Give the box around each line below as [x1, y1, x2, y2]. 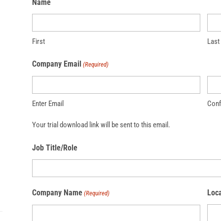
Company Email [32, 59, 81, 69]
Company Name [32, 188, 82, 198]
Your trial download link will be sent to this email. [32, 120, 170, 130]
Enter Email [32, 99, 64, 109]
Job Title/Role [32, 143, 77, 153]
